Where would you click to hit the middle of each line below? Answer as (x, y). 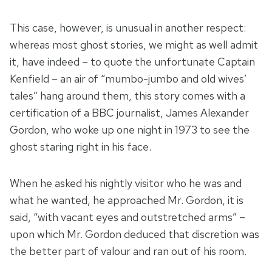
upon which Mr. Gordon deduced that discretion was (134, 234)
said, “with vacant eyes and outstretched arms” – (127, 217)
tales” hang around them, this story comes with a (127, 96)
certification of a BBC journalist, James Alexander (129, 113)
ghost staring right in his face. (80, 147)
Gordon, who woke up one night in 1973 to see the (130, 130)
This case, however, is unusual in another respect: (128, 28)
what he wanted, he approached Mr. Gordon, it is (127, 200)
